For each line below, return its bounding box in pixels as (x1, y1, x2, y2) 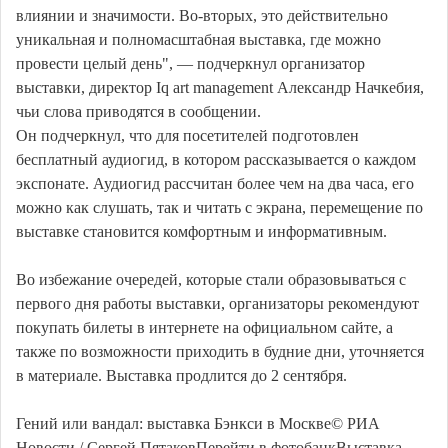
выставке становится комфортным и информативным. (16, 222, 387, 240)
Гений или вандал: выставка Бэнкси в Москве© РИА (16, 414, 380, 432)
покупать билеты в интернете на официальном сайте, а (16, 318, 393, 336)
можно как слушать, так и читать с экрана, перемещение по (16, 198, 423, 216)
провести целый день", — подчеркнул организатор (16, 54, 365, 72)
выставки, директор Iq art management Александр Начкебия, (16, 78, 424, 96)
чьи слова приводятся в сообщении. (16, 102, 261, 120)
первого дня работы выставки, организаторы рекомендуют (16, 294, 419, 312)
